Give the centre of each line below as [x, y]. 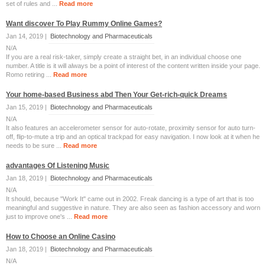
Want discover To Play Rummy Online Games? [84, 24]
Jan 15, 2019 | [27, 107]
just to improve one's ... [40, 216]
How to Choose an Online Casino [61, 237]
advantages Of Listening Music [58, 166]
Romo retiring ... [30, 75]
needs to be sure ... [35, 146]
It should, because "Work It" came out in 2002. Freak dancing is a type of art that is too [130, 199]
